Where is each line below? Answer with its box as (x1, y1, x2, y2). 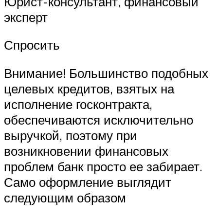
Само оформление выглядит (4, 174, 171, 190)
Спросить (4, 37, 60, 53)
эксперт (4, 9, 48, 25)
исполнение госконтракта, (4, 96, 152, 112)
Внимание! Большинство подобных (4, 65, 208, 81)
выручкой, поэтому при (4, 127, 137, 144)
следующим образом (4, 190, 126, 206)
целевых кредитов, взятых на (4, 81, 174, 97)
